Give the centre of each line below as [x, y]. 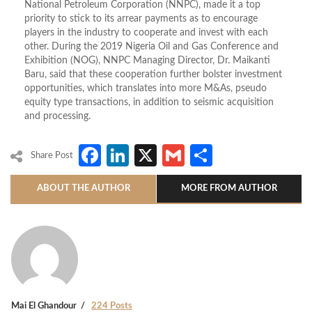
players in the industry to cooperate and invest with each [146, 33]
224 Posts [112, 306]
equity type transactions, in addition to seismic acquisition [149, 103]
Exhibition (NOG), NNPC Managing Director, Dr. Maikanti [147, 61]
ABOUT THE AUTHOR [83, 188]
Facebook [150, 155]
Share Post [52, 156]
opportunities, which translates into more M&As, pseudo [146, 89]
